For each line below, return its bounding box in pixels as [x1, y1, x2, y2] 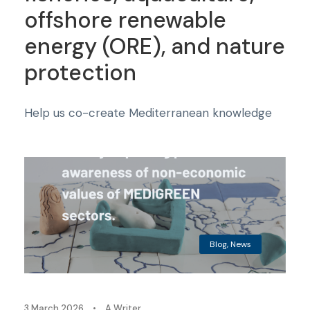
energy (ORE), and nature [24, 31, 285, 61]
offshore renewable [24, 5, 226, 35]
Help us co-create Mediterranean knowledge [24, 104, 272, 120]
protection [24, 57, 136, 87]
